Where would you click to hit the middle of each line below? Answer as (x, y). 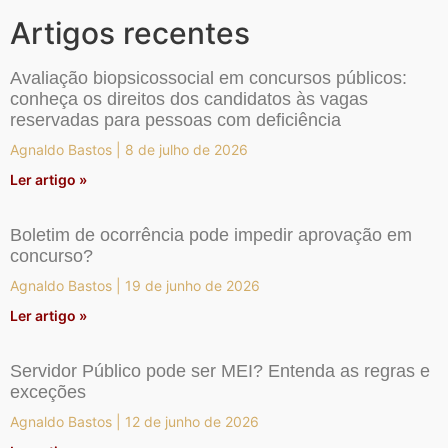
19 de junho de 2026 (190, 286)
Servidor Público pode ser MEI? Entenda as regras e (220, 371)
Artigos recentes (130, 33)
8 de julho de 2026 (184, 150)
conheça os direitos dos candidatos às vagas (189, 99)
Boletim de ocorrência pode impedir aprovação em (211, 235)
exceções (48, 392)
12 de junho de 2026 (190, 422)
